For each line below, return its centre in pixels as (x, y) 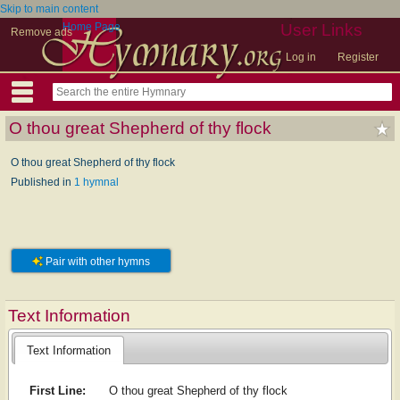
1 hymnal (96, 182)
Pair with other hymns (96, 262)
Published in (42, 182)
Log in (301, 57)
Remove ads (42, 32)
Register (358, 57)
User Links (321, 30)
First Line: (57, 391)
